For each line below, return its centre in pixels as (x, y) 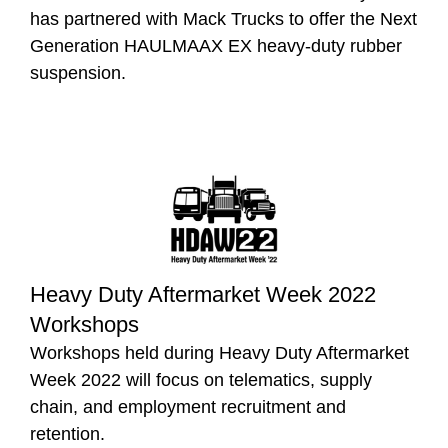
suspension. (78, 73)
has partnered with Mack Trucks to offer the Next (223, 19)
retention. (67, 434)
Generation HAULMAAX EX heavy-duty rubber (216, 46)
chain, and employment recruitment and (188, 407)
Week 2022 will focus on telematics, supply (201, 380)
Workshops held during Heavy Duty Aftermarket (219, 353)
